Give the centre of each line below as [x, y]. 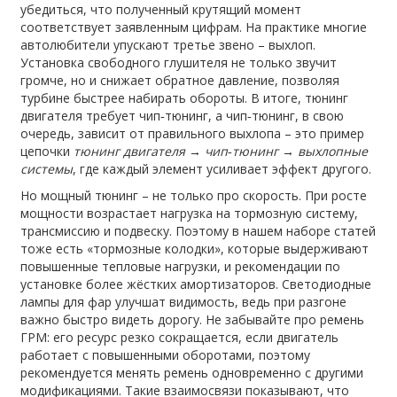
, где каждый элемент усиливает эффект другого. [222, 168]
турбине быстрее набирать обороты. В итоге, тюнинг [185, 97]
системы [47, 168]
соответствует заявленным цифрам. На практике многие [194, 27]
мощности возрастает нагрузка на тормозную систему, [190, 213]
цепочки [47, 151]
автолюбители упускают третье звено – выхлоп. [168, 44]
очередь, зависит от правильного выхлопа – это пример [193, 133]
